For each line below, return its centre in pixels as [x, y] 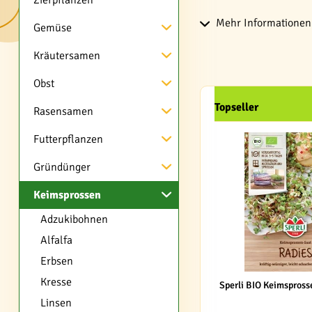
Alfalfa [56, 240]
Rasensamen [63, 111]
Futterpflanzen [68, 139]
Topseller [236, 107]
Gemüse [53, 28]
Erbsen [57, 261]
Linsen [56, 303]
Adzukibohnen [74, 219]
